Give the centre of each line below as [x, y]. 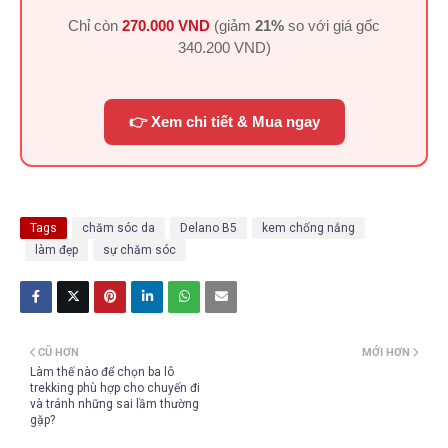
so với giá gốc [332, 25]
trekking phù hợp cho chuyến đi [115, 388]
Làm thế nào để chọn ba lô [102, 372]
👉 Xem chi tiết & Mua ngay [224, 121]
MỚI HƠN [386, 352]
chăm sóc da [118, 228]
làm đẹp [56, 250]
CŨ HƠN [58, 352]
